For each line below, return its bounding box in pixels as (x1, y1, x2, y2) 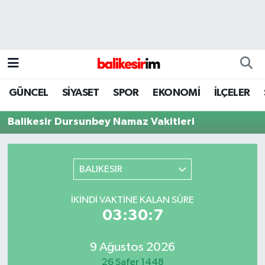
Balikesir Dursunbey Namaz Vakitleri (7, 117, 195, 128)
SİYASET (62, 87, 99, 98)
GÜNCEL (9, 87, 49, 98)
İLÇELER (214, 87, 250, 98)
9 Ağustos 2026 (90, 240, 175, 254)
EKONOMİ (153, 87, 201, 98)
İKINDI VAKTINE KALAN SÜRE (71, 195, 194, 206)
